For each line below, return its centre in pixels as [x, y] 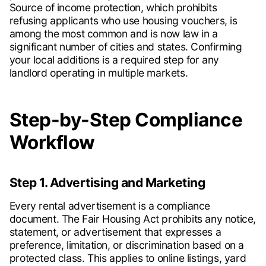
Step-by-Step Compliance [126, 120]
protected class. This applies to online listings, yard [128, 258]
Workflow [52, 142]
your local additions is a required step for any [114, 60]
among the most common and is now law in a [113, 34]
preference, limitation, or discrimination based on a [126, 245]
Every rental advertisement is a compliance [110, 206]
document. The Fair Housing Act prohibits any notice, [132, 219]
